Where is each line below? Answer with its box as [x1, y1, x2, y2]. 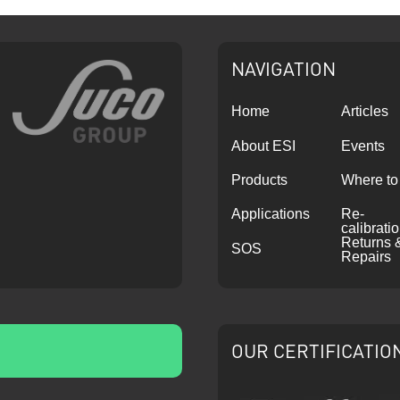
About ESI [231, 137, 296, 154]
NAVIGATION [231, 56, 336, 80]
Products [231, 171, 287, 187]
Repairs [341, 249, 391, 265]
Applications [231, 206, 310, 222]
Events [341, 137, 385, 154]
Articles [341, 104, 388, 120]
